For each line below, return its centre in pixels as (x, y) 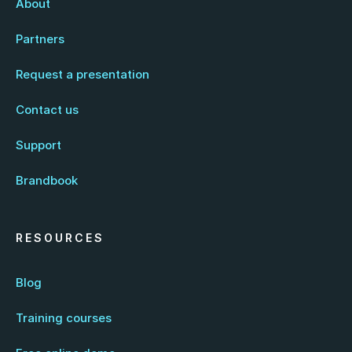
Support (38, 145)
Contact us (47, 110)
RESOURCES (60, 238)
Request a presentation (82, 74)
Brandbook (47, 180)
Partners (40, 39)
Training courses (64, 318)
